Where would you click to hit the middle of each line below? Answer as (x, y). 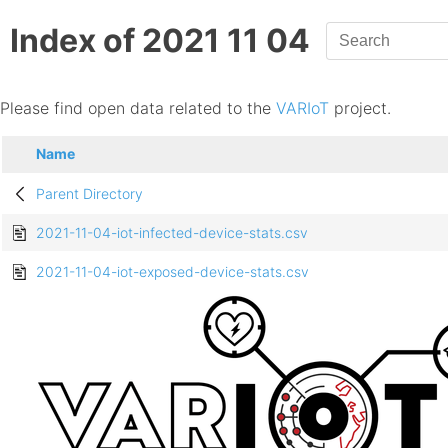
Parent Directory (89, 194)
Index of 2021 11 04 (160, 41)
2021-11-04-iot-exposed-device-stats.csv (172, 272)
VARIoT (302, 107)
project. (360, 107)
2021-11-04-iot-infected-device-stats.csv (172, 233)
